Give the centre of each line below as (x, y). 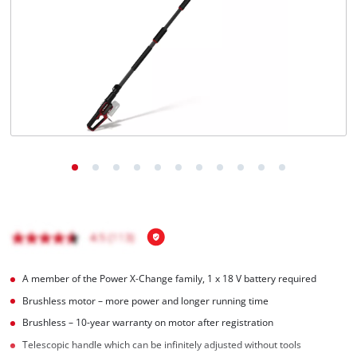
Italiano (60, 44)
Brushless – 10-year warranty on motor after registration (148, 323)
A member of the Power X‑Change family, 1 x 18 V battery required (170, 278)
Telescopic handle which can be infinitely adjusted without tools (162, 345)
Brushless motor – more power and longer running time (146, 300)
